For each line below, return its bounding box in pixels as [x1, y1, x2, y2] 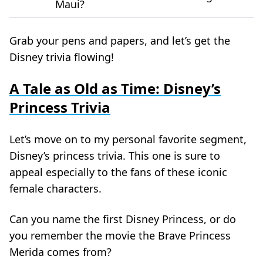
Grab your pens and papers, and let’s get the [9, 33, 230, 48]
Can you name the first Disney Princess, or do [9, 211, 236, 226]
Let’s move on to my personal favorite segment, [9, 131, 247, 146]
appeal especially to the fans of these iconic [9, 164, 227, 179]
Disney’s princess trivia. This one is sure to [9, 148, 220, 163]
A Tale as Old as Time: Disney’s [9, 78, 221, 98]
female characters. [9, 181, 102, 195]
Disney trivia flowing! [9, 49, 114, 64]
